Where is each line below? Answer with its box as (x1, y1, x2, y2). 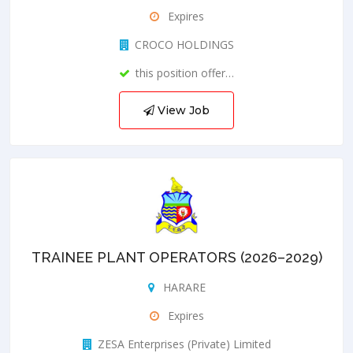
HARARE (159, 279, 206, 295)
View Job (154, 102, 210, 117)
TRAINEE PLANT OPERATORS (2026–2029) (31, 248, 322, 266)
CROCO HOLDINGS (134, 36, 234, 52)
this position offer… (136, 65, 234, 80)
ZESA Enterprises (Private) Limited (97, 336, 271, 351)
